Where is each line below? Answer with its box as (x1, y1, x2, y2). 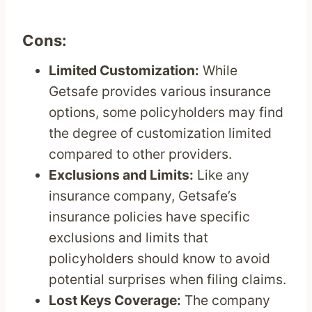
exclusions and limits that (49, 229, 209, 247)
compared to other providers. (49, 146, 233, 163)
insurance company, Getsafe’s (49, 187, 237, 205)
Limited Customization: (49, 62, 200, 79)
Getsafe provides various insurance (49, 83, 272, 100)
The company (181, 292, 271, 309)
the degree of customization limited (49, 125, 272, 142)
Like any (194, 166, 250, 184)
